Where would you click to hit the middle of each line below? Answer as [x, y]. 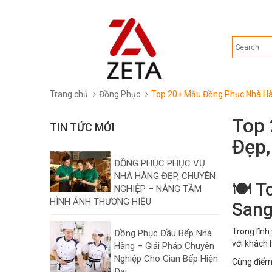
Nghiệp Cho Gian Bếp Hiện [166, 259]
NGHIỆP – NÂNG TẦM [158, 189]
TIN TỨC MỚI [82, 127]
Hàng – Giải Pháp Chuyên [164, 246]
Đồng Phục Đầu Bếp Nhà [163, 233]
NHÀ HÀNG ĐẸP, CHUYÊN [165, 176]
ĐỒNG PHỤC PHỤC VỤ [160, 163]
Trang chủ [69, 94]
